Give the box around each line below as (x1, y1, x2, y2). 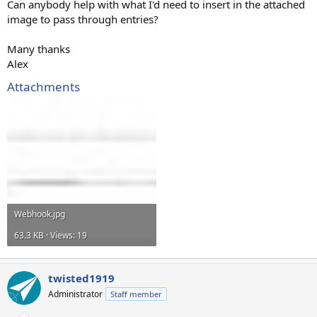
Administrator (48, 288, 103, 300)
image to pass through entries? (7, 11, 158, 26)
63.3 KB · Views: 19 (14, 229, 87, 241)
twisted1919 (48, 271, 115, 285)
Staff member (110, 289, 162, 299)
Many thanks (7, 41, 70, 56)
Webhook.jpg (14, 207, 65, 220)
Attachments (7, 78, 80, 95)
